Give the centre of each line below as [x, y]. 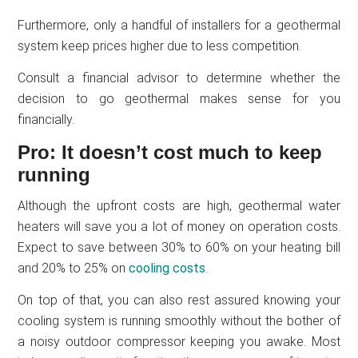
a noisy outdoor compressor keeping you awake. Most [179, 341]
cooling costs [167, 268]
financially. [46, 119]
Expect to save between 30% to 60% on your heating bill [179, 247]
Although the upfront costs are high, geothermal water [179, 205]
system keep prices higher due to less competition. [160, 46]
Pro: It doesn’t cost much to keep [170, 152]
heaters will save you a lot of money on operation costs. [179, 226]
